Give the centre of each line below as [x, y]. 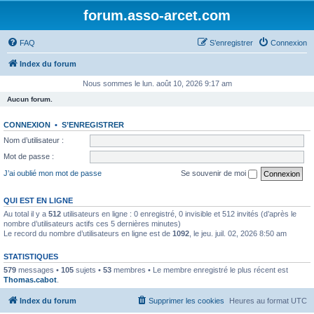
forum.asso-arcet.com [157, 15]
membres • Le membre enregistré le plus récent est [200, 269]
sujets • [88, 269]
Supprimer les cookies [186, 301]
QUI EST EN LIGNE [38, 200]
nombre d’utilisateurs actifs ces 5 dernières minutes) [92, 223]
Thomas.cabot [30, 279]
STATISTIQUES [31, 256]
